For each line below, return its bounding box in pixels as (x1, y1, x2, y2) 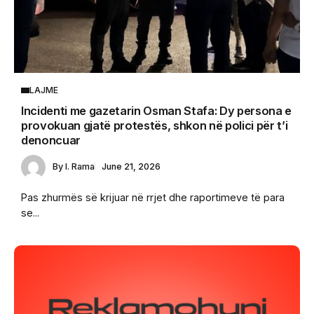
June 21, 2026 (102, 161, 161, 172)
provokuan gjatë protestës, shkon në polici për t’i (21, 118, 288, 133)
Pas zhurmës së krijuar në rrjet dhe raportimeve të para (21, 191, 285, 203)
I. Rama (65, 161, 95, 172)
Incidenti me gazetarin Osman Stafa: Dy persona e (21, 104, 292, 118)
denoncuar (21, 133, 81, 148)
